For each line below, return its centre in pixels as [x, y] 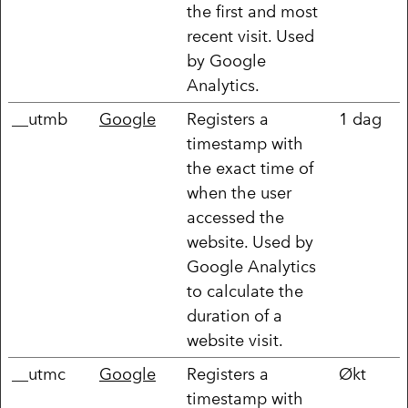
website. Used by [250, 242]
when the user [239, 193]
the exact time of [250, 168]
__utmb [40, 119]
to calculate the [245, 291]
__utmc [39, 374]
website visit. [235, 340]
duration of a [235, 316]
